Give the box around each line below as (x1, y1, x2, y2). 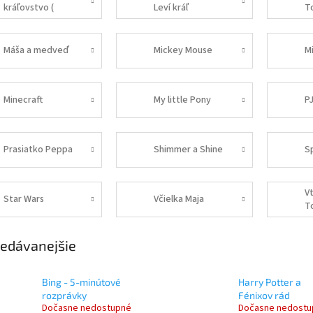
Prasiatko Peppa (3, 143, 73, 156)
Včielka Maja (154, 192, 205, 206)
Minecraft (3, 93, 43, 107)
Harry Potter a (238, 275, 301, 288)
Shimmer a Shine (154, 143, 224, 156)
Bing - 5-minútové (42, 275, 121, 288)
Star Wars (3, 192, 44, 206)
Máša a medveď (3, 43, 69, 57)
